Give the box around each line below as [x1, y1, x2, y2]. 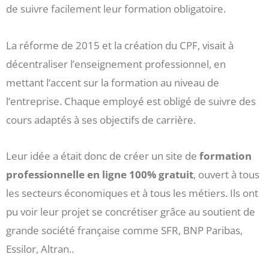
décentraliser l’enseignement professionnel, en [6, 56, 226, 71]
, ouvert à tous [193, 168, 259, 182]
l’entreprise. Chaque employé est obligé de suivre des [6, 94, 256, 108]
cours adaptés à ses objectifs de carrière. [6, 112, 196, 127]
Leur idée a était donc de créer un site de [6, 149, 197, 163]
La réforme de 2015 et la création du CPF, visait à [6, 38, 234, 52]
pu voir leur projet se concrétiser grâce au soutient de [6, 205, 255, 219]
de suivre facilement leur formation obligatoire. [6, 1, 226, 16]
